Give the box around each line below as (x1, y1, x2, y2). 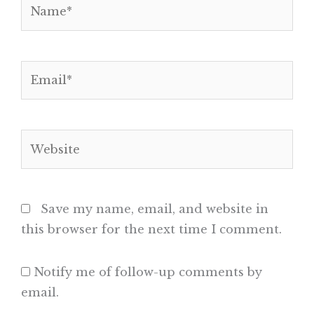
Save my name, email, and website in (41, 201, 268, 216)
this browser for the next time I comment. (21, 221, 282, 236)
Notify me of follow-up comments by (34, 265, 262, 280)
